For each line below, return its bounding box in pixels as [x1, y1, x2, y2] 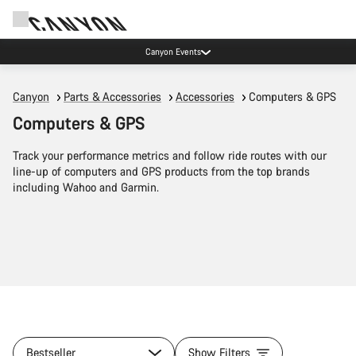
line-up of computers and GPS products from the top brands [13, 164, 310, 179]
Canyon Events [145, 45, 201, 57]
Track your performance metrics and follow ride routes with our [13, 148, 327, 163]
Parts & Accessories [64, 89, 161, 104]
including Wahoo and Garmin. [13, 180, 159, 195]
